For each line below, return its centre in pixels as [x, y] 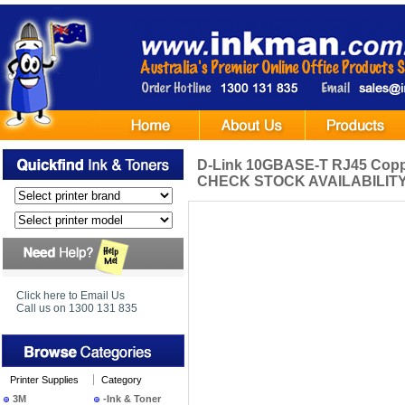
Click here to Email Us [71, 296]
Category [122, 380]
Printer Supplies [44, 380]
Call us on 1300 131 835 [77, 308]
